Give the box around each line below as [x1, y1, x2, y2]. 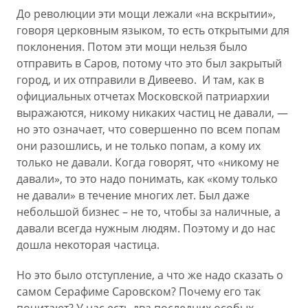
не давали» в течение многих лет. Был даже [16, 188, 250, 203]
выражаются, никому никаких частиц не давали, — [16, 105, 288, 120]
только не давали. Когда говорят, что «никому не [16, 155, 279, 170]
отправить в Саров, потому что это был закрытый [16, 56, 282, 71]
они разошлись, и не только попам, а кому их [16, 138, 261, 153]
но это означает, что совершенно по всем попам [16, 122, 280, 137]
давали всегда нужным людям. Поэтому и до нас [16, 221, 276, 236]
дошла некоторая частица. [16, 237, 159, 252]
